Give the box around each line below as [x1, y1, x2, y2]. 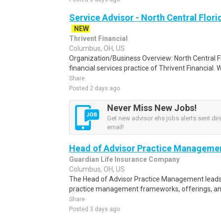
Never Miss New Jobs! [107, 103, 197, 113]
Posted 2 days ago [69, 85, 120, 92]
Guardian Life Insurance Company [69, 155, 180, 163]
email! [107, 123, 124, 131]
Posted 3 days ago [69, 206, 120, 213]
